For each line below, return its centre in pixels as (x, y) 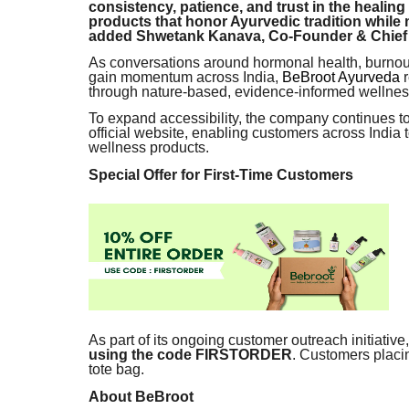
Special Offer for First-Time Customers (221, 174)
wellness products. (149, 148)
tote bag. (116, 370)
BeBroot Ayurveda (341, 77)
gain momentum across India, (184, 77)
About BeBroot (141, 396)
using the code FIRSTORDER (190, 355)
